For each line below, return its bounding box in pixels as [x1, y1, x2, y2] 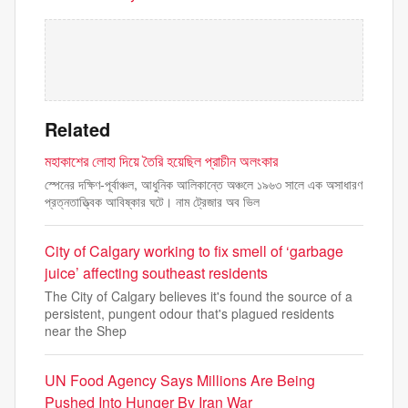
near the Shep [45, 321, 127, 340]
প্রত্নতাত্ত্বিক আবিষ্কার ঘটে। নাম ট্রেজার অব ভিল [45, 192, 260, 210]
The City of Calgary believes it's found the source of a [45, 287, 352, 305]
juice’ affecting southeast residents [45, 262, 268, 283]
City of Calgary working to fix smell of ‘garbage [45, 240, 343, 261]
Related [45, 116, 110, 142]
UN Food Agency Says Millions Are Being [45, 370, 315, 391]
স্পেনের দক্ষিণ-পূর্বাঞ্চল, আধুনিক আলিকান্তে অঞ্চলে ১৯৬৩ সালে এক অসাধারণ [45, 175, 362, 193]
